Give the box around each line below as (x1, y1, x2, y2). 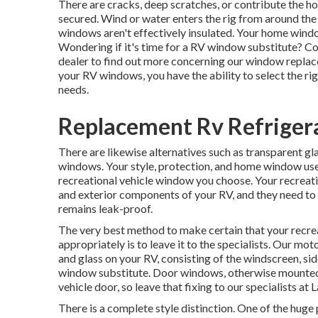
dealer (58, 54, 89, 67)
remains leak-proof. (58, 202, 153, 215)
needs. (58, 82, 89, 96)
